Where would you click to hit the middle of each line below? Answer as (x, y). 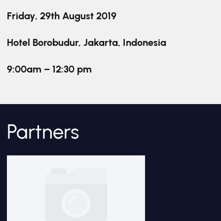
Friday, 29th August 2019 (62, 16)
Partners (43, 132)
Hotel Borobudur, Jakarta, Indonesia (87, 42)
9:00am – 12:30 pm (49, 69)
